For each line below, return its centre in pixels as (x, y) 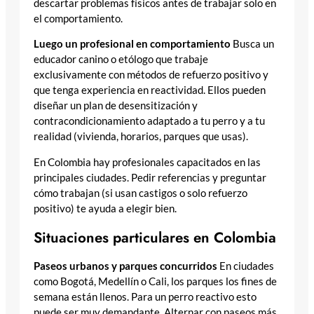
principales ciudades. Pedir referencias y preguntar (150, 177)
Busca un (252, 44)
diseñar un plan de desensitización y (116, 106)
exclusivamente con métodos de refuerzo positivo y (151, 75)
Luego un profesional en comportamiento (132, 44)
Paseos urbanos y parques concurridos (125, 266)
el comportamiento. (78, 18)
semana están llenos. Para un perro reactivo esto (145, 297)
